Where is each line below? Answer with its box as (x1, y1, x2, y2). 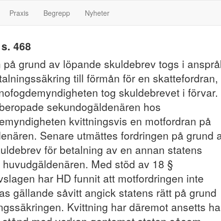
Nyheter (85, 8, 110, 18)
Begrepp (43, 8, 70, 18)
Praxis (9, 8, 29, 18)
